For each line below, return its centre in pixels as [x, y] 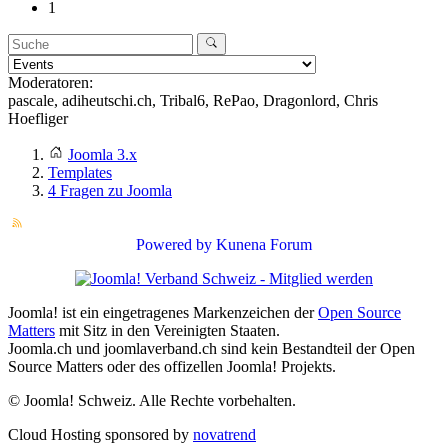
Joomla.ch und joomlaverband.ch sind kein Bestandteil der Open [211, 349]
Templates [80, 173]
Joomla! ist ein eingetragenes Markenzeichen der [163, 313]
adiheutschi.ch [107, 101]
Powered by [174, 245]
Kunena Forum [264, 245]
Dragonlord [299, 101]
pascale [31, 101]
